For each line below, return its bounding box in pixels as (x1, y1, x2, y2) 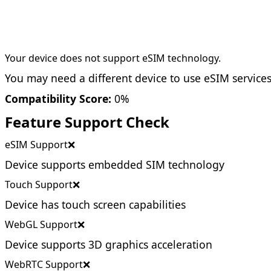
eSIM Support (5, 138, 68, 151)
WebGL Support (5, 218, 77, 231)
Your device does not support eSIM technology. (5, 51, 221, 65)
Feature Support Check (5, 112, 169, 132)
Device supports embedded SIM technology (5, 157, 224, 172)
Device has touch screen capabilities (5, 197, 186, 212)
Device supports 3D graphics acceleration (5, 237, 212, 252)
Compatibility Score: (5, 91, 111, 106)
